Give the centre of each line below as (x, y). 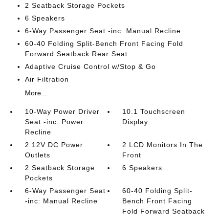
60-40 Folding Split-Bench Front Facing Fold (104, 43)
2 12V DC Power (54, 144)
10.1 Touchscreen (154, 111)
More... (36, 93)
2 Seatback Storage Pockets (75, 5)
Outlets (37, 155)
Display (135, 121)
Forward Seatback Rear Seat (76, 54)
